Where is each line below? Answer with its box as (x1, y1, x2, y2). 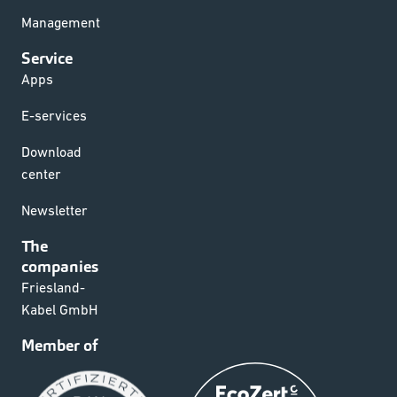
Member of (21, 334, 97, 355)
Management (21, 13, 100, 30)
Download (21, 143, 82, 160)
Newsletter (21, 201, 88, 218)
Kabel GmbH (21, 300, 97, 317)
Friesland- (21, 278, 85, 295)
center (21, 165, 61, 182)
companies (21, 255, 98, 276)
